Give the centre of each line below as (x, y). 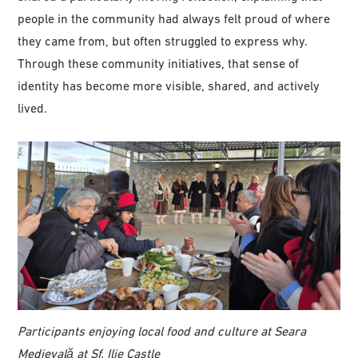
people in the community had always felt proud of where (174, 18)
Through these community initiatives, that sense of (159, 63)
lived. (33, 107)
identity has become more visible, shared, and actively (169, 85)
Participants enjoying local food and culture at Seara (162, 331)
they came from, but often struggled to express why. (163, 40)
